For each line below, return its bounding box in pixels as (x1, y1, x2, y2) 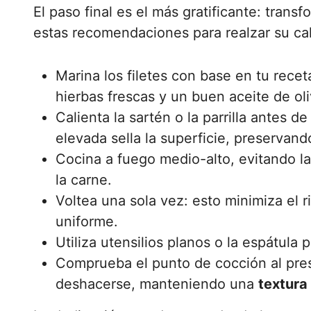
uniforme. (56, 213, 118, 230)
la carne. (56, 171, 112, 188)
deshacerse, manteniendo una (56, 276, 258, 292)
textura (258, 276, 308, 292)
